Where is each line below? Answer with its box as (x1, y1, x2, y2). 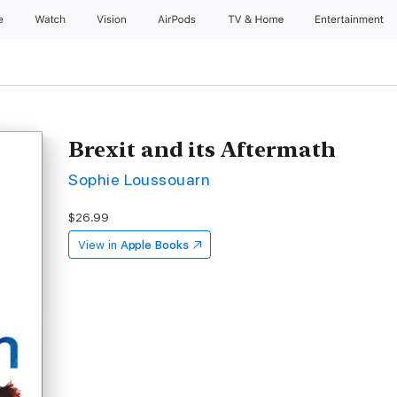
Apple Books (120, 238, 189, 252)
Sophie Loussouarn (68, 170, 211, 189)
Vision (96, 13, 128, 26)
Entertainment (315, 13, 387, 26)
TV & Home (227, 13, 287, 26)
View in (78, 238, 117, 252)
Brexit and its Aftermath (68, 136, 337, 162)
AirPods (157, 13, 199, 26)
